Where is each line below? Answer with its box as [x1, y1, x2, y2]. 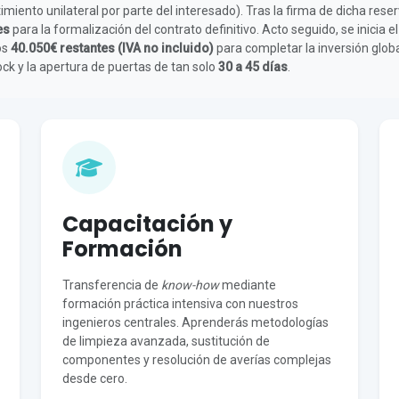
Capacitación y [62, 209, 232, 239]
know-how [161, 278, 219, 292]
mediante [219, 278, 276, 292]
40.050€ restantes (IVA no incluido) [11, 41, 214, 55]
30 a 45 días [218, 60, 288, 74]
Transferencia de [62, 278, 161, 292]
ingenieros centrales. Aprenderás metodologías [62, 315, 329, 330]
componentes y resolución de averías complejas [62, 353, 331, 367]
